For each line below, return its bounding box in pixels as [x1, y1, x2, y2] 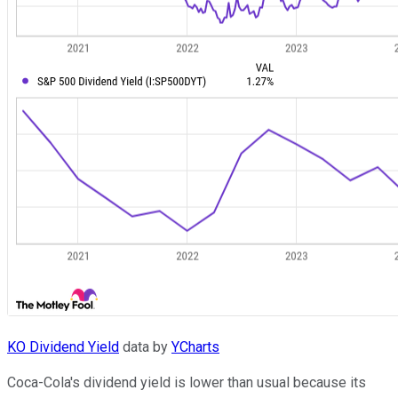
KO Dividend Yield [7, 338, 119, 355]
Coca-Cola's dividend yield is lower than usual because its [7, 373, 366, 391]
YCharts [171, 338, 219, 355]
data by [119, 338, 171, 355]
